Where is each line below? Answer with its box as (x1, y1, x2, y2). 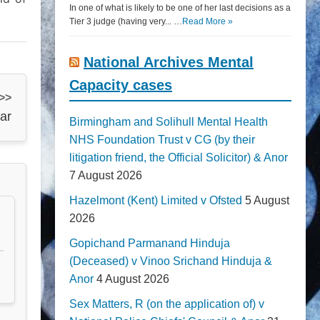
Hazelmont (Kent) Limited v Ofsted (69, 194, 242, 206)
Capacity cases (69, 77, 172, 93)
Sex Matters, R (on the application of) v (69, 298, 264, 310)
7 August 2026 (69, 169, 142, 181)
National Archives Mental (84, 54, 254, 70)
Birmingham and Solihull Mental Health (69, 116, 268, 128)
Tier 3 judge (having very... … (69, 16, 182, 26)
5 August (245, 194, 289, 206)
